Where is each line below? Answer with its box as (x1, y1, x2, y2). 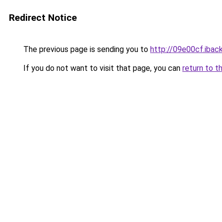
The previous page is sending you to (21, 45, 150, 54)
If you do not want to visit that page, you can (21, 63, 182, 73)
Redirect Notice (9, 12, 77, 23)
